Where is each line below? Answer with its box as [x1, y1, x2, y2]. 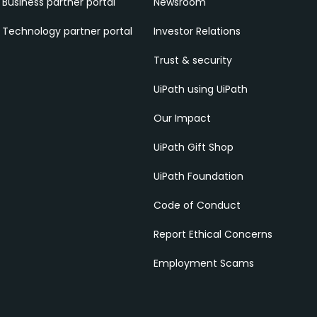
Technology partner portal [1, 23, 132, 38]
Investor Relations [154, 23, 241, 38]
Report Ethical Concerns [154, 226, 273, 241]
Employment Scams [154, 255, 255, 270]
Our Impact [154, 110, 212, 125]
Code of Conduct [154, 197, 241, 212]
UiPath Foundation [154, 168, 244, 183]
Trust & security [154, 52, 233, 67]
